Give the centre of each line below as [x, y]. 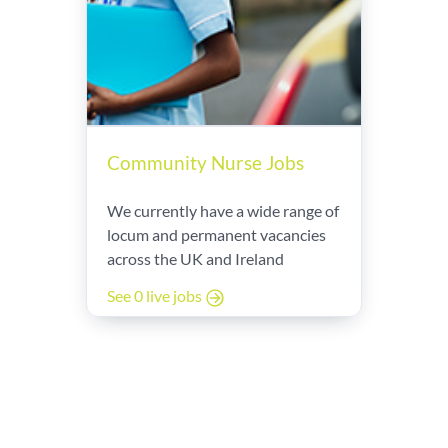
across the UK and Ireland [195, 258]
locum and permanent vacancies [216, 234]
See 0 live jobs [156, 296]
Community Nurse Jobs [205, 162]
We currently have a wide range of [223, 210]
